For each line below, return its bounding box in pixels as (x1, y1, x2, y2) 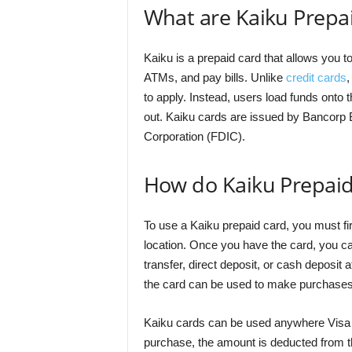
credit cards (285, 71, 346, 84)
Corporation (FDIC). (143, 130, 245, 143)
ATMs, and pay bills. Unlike (143, 71, 286, 84)
